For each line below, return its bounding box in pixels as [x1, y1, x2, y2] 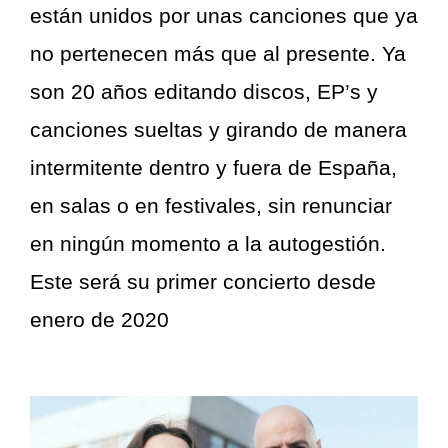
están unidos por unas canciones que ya [30, 4, 418, 28]
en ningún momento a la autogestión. [30, 232, 386, 256]
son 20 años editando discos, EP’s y [30, 80, 378, 104]
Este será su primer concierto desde [30, 270, 376, 294]
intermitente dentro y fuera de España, [30, 156, 397, 180]
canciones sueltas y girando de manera [30, 118, 407, 142]
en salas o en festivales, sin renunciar [30, 194, 392, 218]
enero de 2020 [30, 308, 169, 332]
